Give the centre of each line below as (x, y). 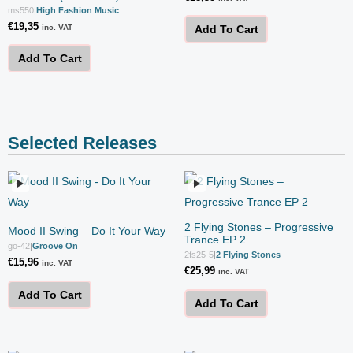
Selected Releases (82, 143)
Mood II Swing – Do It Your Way (87, 231)
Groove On (55, 246)
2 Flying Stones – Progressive (259, 227)
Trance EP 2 (215, 240)
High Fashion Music (78, 10)
